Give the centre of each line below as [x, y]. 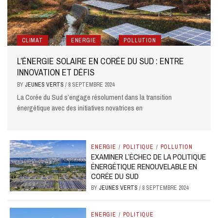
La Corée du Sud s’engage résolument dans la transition [94, 97]
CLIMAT [33, 41]
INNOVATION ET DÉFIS [56, 73]
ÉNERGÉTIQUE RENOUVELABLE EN [144, 167]
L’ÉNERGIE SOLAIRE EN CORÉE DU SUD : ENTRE [100, 61]
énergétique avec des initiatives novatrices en [80, 108]
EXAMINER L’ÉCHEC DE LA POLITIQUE [149, 157]
